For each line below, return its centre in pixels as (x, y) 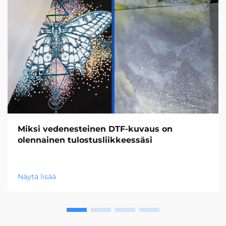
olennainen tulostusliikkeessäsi (85, 140)
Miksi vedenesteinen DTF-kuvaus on (95, 129)
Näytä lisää (37, 177)
